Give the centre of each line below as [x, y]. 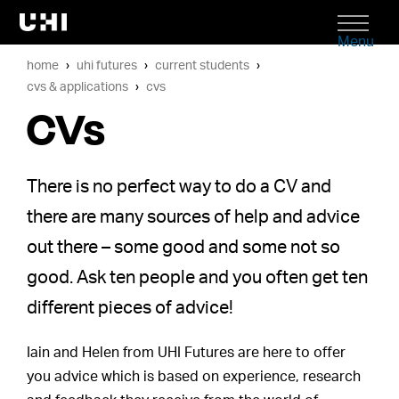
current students [203, 65]
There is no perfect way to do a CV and [179, 187]
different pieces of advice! [130, 308]
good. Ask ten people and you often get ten [198, 278]
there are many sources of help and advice [194, 217]
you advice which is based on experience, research [194, 377]
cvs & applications [78, 87]
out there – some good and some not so [184, 248]
